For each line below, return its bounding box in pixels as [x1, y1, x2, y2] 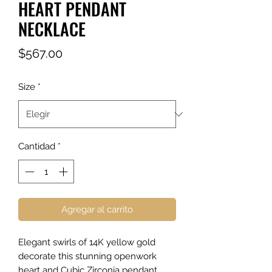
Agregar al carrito [61, 203, 133, 215]
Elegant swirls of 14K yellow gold [18, 236, 155, 248]
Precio [62, 46, 97, 61]
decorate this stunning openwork [18, 250, 157, 262]
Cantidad [18, 141, 55, 152]
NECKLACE [18, 16, 86, 42]
